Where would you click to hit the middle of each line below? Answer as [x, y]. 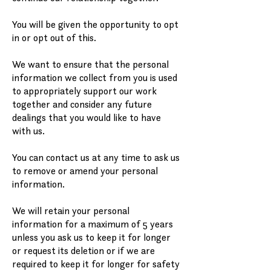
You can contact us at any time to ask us [96, 157]
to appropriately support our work [84, 91]
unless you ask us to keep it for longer [91, 237]
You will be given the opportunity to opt [95, 24]
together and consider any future [82, 104]
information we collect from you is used [95, 77]
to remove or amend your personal [85, 171]
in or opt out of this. [54, 38]
